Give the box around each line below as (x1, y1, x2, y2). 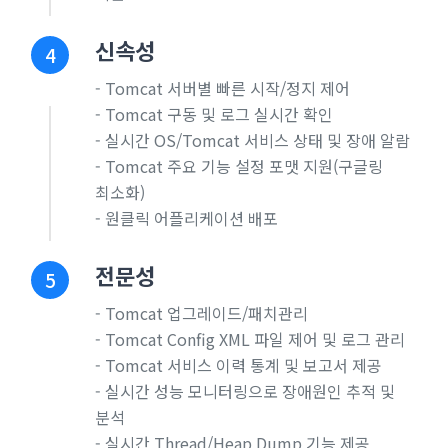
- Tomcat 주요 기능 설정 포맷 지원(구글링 (94, 153, 383, 178)
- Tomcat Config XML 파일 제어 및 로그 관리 (94, 326, 405, 351)
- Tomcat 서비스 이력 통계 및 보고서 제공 (94, 352, 382, 377)
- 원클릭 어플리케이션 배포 (94, 205, 278, 230)
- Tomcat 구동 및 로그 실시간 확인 (94, 101, 333, 126)
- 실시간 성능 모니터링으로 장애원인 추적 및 (94, 378, 395, 403)
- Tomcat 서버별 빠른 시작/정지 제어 (94, 75, 350, 100)
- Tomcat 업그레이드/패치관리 (94, 300, 308, 325)
